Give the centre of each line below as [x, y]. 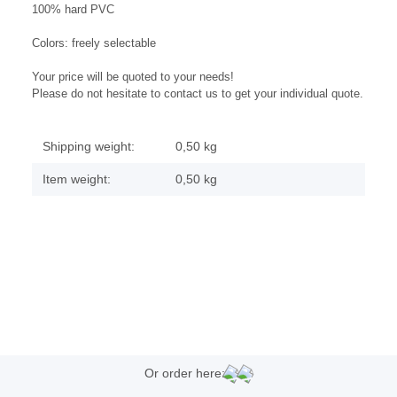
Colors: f [54, 43]
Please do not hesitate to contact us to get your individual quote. [198, 94]
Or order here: [184, 374]
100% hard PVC [73, 10]
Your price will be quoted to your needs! [133, 77]
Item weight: [77, 179]
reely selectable [116, 43]
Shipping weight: [89, 147]
